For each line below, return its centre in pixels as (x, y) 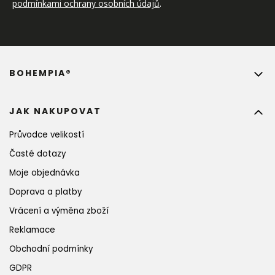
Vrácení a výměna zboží (59, 211)
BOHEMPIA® (41, 73)
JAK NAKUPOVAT (55, 111)
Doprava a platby (45, 192)
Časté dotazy (37, 153)
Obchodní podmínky (51, 249)
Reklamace (32, 230)
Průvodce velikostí (47, 134)
